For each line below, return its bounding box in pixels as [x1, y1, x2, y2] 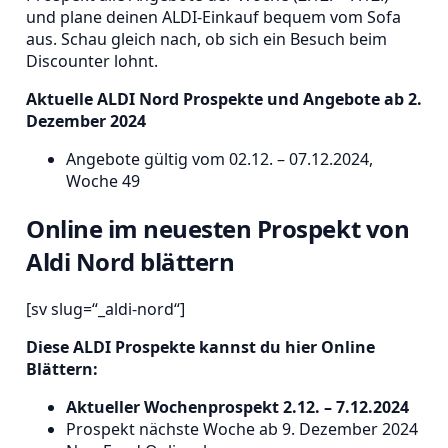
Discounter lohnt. [26, 50, 158, 72]
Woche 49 [66, 170, 140, 192]
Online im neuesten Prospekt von [26, 211, 410, 245]
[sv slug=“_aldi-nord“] [26, 297, 185, 320]
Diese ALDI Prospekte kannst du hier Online [26, 335, 375, 358]
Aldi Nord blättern [26, 244, 235, 278]
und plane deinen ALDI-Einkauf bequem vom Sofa [26, 6, 401, 28]
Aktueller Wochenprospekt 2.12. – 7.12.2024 [66, 395, 409, 418]
